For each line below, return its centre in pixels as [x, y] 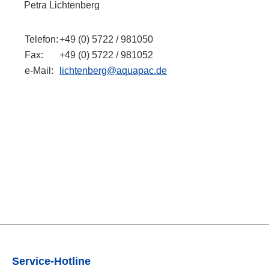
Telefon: [41, 39]
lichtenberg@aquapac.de [113, 71]
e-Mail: [39, 71]
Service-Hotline [51, 261]
